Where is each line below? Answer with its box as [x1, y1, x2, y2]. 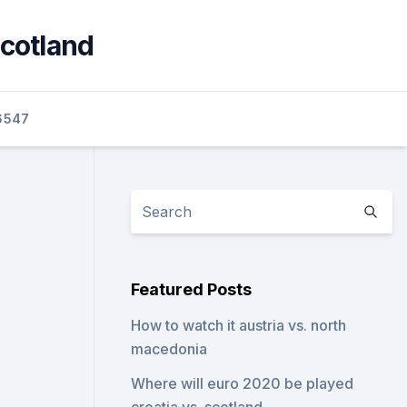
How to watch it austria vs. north [131, 316, 347, 334]
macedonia [131, 340, 208, 358]
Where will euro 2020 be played [131, 374, 354, 392]
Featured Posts [131, 280, 253, 299]
